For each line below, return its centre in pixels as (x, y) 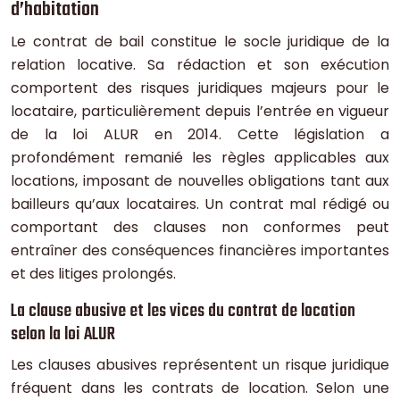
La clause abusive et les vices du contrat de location (183, 312)
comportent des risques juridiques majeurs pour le (200, 88)
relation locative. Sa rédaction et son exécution (200, 65)
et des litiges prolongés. (93, 274)
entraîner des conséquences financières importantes (200, 251)
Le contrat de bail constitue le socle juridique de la (200, 42)
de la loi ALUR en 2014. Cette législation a (200, 135)
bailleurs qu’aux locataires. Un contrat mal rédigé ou (200, 204)
